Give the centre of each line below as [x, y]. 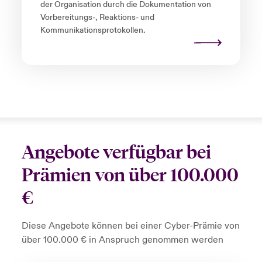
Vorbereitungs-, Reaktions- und [97, 18]
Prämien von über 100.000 [130, 175]
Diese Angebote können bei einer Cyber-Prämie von [130, 226]
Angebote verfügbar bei [116, 153]
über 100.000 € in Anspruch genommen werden [122, 240]
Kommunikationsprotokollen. [92, 31]
